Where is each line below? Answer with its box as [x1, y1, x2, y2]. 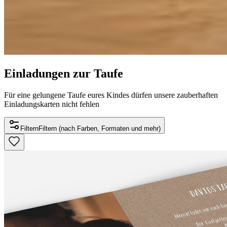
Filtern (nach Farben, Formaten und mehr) [39, 124, 161, 132]
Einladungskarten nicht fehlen [4, 99, 99, 108]
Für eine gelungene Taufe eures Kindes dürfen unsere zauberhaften [4, 90, 218, 99]
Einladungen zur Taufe [4, 66, 123, 80]
